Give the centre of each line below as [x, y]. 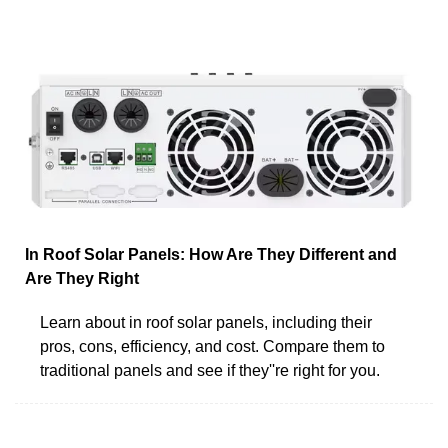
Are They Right [82, 278]
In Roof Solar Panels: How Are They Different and [211, 254]
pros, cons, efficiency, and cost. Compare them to [212, 346]
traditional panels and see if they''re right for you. [210, 370]
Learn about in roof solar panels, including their [206, 322]
